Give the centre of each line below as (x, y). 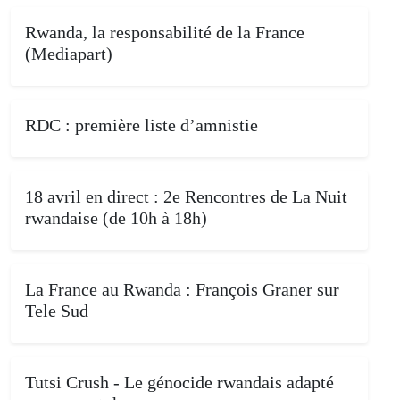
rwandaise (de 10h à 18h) (116, 218)
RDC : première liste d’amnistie (142, 125)
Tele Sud (57, 311)
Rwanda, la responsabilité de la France (165, 33)
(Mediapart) (69, 54)
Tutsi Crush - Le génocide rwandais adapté (179, 383)
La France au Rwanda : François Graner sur (182, 290)
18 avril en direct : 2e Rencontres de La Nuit (186, 197)
